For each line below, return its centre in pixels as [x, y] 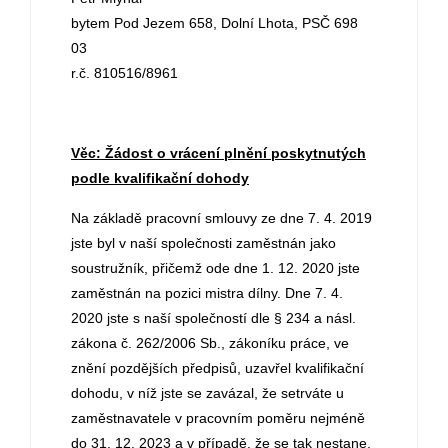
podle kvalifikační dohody [160, 178]
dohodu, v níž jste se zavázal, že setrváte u [207, 393]
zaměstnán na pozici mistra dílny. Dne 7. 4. [207, 293]
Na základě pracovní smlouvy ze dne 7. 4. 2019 [221, 218]
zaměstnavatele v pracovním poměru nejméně [218, 418]
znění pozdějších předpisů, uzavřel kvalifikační [217, 368]
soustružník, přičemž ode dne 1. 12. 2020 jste [215, 268]
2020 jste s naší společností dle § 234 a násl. [213, 318]
